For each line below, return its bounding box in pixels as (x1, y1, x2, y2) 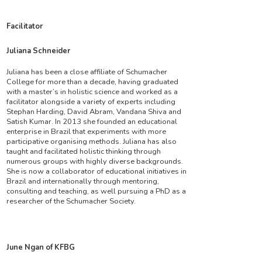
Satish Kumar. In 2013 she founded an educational (6, 116, 178, 127)
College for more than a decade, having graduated (6, 77, 179, 88)
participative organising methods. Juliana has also (6, 136, 177, 147)
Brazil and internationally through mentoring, (6, 176, 160, 187)
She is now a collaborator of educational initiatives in (6, 166, 187, 177)
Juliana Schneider (6, 46, 71, 57)
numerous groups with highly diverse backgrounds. (6, 156, 184, 167)
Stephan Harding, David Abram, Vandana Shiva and (6, 106, 182, 118)
